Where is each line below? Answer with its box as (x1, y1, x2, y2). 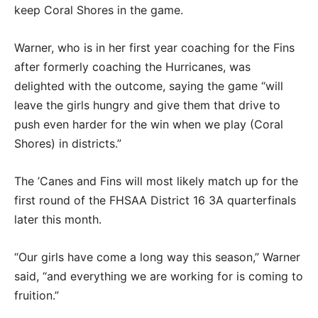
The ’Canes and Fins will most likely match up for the (14, 173, 298, 188)
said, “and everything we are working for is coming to (14, 268, 303, 283)
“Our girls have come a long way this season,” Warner (14, 249, 300, 264)
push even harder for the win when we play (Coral (14, 116, 283, 131)
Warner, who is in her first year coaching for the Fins (14, 40, 295, 55)
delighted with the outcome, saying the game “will (14, 78, 283, 93)
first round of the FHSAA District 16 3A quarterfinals (14, 192, 296, 207)
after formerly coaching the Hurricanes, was (14, 59, 251, 74)
